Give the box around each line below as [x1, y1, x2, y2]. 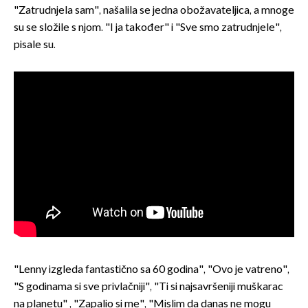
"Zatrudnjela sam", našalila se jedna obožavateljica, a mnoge [14, 4, 294, 18]
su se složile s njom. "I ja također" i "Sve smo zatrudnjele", [14, 21, 282, 35]
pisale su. [14, 38, 56, 52]
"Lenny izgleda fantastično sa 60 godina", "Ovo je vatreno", [14, 263, 289, 276]
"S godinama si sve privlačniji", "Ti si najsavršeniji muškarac [14, 280, 283, 294]
